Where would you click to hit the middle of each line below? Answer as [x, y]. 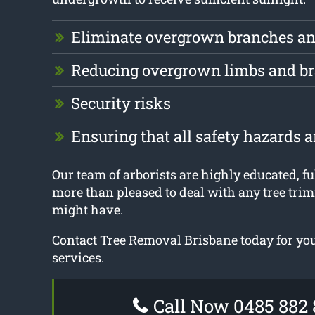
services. [78, 258]
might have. [87, 210]
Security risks [121, 103]
